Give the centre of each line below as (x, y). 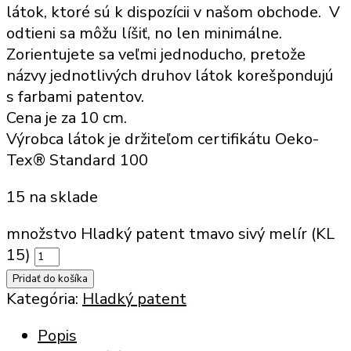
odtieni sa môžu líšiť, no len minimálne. (144, 33)
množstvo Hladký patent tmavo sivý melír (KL (170, 233)
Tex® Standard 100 (77, 160)
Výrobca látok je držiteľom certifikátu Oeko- (163, 139)
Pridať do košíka (50, 279)
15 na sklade (52, 197)
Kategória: (44, 299)
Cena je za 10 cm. (67, 118)
